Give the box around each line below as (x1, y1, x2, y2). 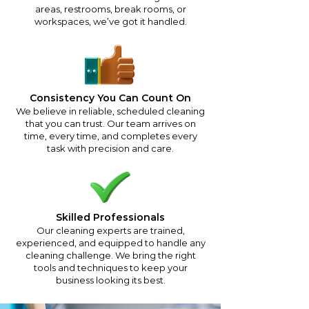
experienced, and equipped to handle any (15, 237, 206, 248)
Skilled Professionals (56, 211, 165, 223)
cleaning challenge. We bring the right (25, 250, 196, 261)
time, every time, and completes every (23, 130, 197, 141)
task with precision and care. (47, 143, 174, 154)
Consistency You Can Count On (30, 92, 191, 104)
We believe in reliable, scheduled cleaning (16, 106, 205, 117)
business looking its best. (55, 275, 166, 286)
